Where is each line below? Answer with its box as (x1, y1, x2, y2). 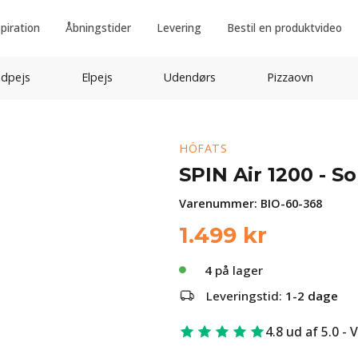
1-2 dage (285, 288, 338, 304)
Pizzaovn (266, 70, 313, 85)
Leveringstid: (206, 288, 285, 304)
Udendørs (163, 70, 216, 85)
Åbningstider (65, 20, 131, 35)
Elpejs (81, 70, 113, 85)
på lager (212, 262, 263, 278)
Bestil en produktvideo (226, 20, 342, 35)
